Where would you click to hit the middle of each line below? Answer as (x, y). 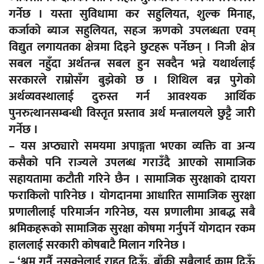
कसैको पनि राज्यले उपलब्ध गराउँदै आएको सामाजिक (132, 163)
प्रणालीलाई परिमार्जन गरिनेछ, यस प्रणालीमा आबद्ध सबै (132, 212)
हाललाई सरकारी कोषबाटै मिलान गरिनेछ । (98, 245)
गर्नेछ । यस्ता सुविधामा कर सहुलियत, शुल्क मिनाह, (132, 14)
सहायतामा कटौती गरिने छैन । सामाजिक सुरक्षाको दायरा (132, 179)
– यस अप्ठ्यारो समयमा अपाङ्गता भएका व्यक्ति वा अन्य (132, 146)
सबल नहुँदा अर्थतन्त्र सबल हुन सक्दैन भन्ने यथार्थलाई (132, 64)
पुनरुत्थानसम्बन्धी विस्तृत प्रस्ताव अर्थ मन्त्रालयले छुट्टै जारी (132, 113)
